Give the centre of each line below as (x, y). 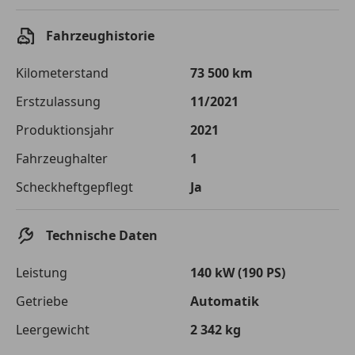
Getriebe (42, 301)
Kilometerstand (62, 73)
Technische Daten (102, 235)
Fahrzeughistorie (100, 36)
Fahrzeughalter (62, 158)
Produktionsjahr (65, 130)
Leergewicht (53, 329)
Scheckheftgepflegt (74, 187)
